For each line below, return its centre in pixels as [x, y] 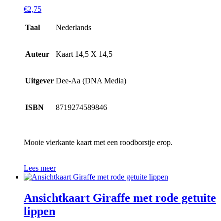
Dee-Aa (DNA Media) [91, 81]
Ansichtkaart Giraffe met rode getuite [120, 198]
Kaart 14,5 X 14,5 [84, 54]
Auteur [37, 54]
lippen [39, 211]
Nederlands [74, 28]
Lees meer [40, 168]
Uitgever [39, 81]
